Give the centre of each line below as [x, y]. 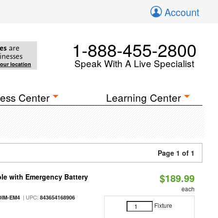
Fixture [163, 205]
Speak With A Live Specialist [134, 63]
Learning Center [144, 97]
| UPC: [30, 197]
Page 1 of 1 [176, 153]
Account [182, 12]
